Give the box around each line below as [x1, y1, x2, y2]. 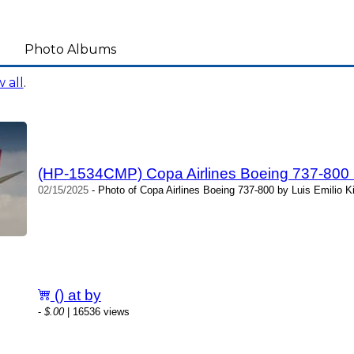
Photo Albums [24, 42, 116, 57]
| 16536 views [63, 306, 130, 318]
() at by [50, 287, 101, 304]
